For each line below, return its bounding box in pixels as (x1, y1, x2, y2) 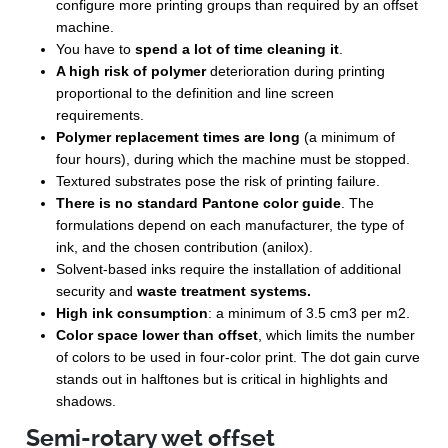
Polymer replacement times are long (56, 128, 301, 145)
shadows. (56, 392, 117, 409)
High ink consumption (56, 304, 209, 321)
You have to (56, 40, 136, 57)
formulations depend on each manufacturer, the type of (56, 216, 405, 233)
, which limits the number (258, 326, 416, 343)
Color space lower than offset (56, 326, 259, 343)
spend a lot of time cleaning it (135, 40, 340, 57)
